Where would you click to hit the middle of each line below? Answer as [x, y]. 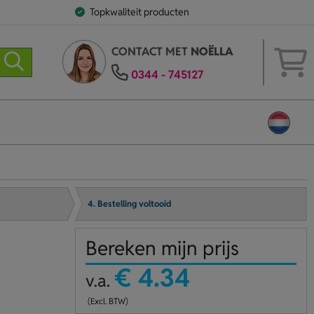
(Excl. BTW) [107, 301]
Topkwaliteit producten [139, 12]
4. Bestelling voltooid [130, 204]
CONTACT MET [151, 52]
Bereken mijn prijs [162, 248]
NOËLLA [212, 52]
